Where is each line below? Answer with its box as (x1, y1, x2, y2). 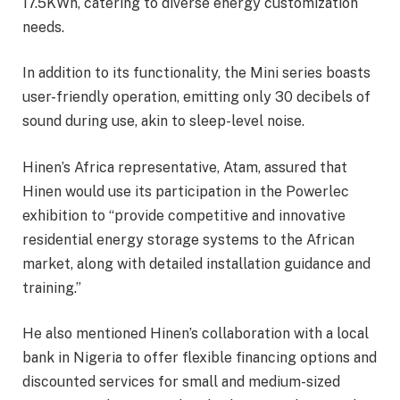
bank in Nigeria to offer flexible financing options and (22, 349, 377, 367)
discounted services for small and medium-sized (22, 373, 340, 391)
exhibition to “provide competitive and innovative (22, 206, 346, 224)
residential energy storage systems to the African (22, 230, 354, 248)
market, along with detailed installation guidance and (22, 254, 371, 272)
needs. (22, 18, 64, 36)
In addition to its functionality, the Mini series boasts (22, 64, 371, 82)
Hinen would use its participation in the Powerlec (22, 182, 349, 200)
